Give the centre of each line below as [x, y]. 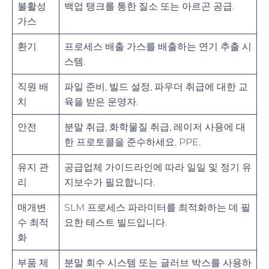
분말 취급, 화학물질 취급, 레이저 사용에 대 [155, 127]
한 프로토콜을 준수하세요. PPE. [132, 142]
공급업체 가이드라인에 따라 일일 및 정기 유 [158, 167]
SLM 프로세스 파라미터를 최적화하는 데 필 [157, 207]
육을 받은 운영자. [101, 101]
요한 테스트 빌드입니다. [116, 222]
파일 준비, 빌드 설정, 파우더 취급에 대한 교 [156, 86]
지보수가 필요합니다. [110, 182]
